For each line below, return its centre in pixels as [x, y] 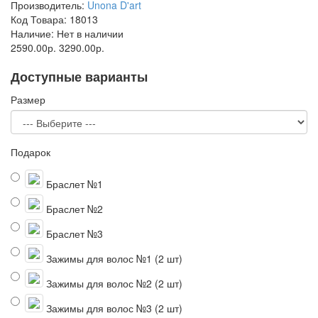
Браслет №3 [73, 234]
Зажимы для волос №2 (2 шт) [113, 283]
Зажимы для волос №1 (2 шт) [113, 258]
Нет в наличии [89, 33]
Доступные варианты [79, 77]
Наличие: [32, 33]
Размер [28, 99]
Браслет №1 [73, 184]
